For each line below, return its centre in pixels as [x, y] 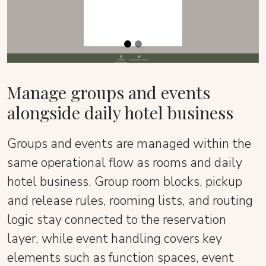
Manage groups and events [109, 92]
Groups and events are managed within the [129, 144]
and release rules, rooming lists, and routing [130, 201]
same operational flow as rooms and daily [125, 163]
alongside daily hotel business [120, 113]
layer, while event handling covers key [115, 239]
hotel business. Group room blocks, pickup [125, 182]
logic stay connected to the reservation [117, 220]
